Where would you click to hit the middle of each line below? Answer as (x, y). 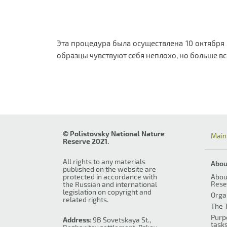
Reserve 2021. (86, 141)
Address (76, 220)
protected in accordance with (110, 177)
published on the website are (109, 169)
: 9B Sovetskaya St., (120, 220)
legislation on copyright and (107, 192)
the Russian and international (110, 184)
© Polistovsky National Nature (114, 134)
